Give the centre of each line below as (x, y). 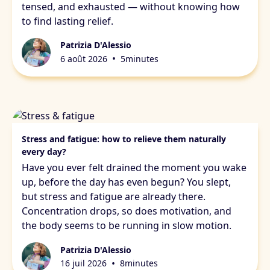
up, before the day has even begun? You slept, (126, 182)
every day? (44, 152)
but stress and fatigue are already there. (114, 197)
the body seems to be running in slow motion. (127, 226)
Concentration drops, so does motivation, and (127, 211)
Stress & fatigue (51, 133)
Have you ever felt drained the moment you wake (134, 168)
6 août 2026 (84, 58)
